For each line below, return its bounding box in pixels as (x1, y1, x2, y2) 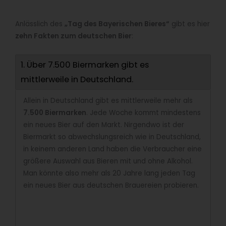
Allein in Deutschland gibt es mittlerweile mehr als (23, 95, 193, 105)
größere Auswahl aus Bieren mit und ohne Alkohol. (23, 156, 193, 166)
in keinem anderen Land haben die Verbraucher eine (23, 144, 202, 154)
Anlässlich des (15, 19, 65, 29)
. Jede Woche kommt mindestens (86, 107, 201, 118)
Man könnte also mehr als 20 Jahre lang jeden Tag (23, 168, 195, 178)
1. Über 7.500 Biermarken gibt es (21, 59, 149, 71)
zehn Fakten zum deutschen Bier (15, 31, 132, 41)
